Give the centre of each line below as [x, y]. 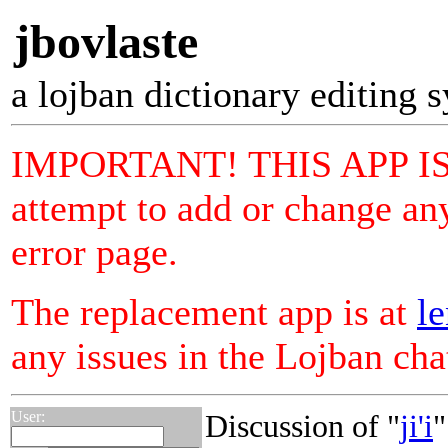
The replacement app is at [214, 312]
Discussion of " [302, 426]
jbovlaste [106, 41]
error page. [94, 252]
